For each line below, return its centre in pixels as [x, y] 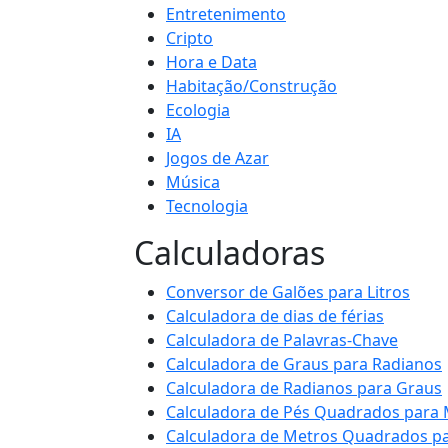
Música [193, 182]
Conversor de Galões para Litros [288, 292]
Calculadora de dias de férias [275, 316]
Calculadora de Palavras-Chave [282, 340]
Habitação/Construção [251, 86]
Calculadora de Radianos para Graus [304, 388]
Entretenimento [226, 14]
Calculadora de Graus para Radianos [304, 364]
